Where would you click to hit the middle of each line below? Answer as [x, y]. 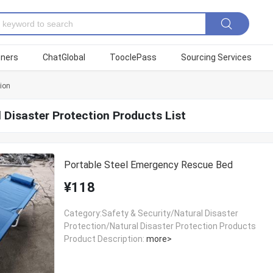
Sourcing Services [216, 58]
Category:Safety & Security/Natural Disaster [151, 213]
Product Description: [104, 239]
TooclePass [133, 58]
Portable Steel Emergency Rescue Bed [148, 165]
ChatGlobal [64, 58]
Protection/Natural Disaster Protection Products [160, 226]
